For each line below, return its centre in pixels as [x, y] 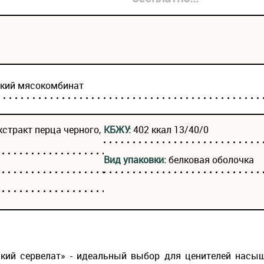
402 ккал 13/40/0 [171, 130]
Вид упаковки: [136, 160]
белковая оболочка [211, 160]
